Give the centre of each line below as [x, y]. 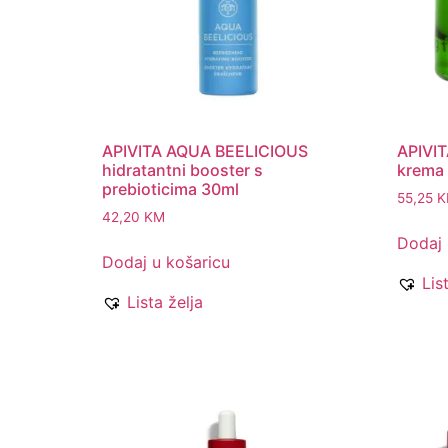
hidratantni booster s [182, 170]
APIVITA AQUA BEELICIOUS [205, 151]
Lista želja [165, 302]
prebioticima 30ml [170, 189]
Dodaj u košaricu [166, 262]
